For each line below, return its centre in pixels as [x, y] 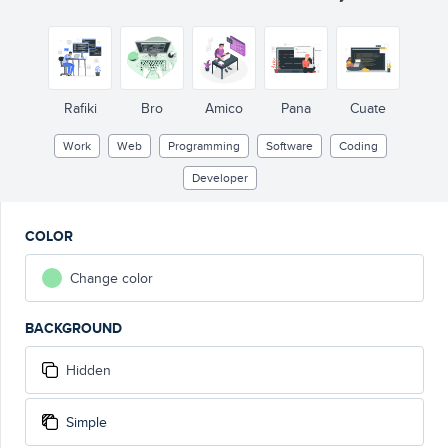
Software [289, 145]
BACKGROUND [73, 328]
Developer [220, 177]
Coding [358, 145]
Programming [203, 145]
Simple [86, 422]
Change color [111, 278]
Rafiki [80, 108]
